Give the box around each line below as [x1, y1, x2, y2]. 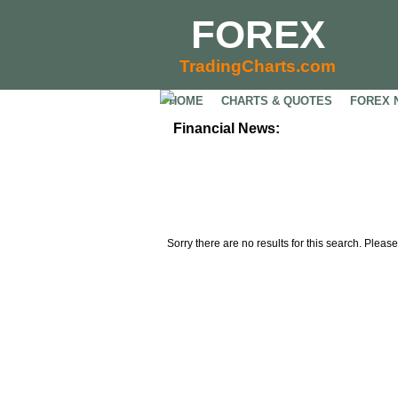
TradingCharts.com [179, 57, 336, 76]
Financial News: [173, 121, 280, 136]
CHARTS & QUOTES [221, 94, 332, 107]
